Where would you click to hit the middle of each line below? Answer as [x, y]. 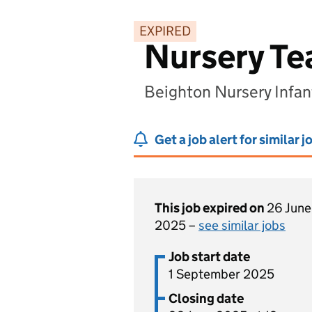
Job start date [209, 257]
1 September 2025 [221, 274]
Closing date [206, 298]
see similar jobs [242, 225]
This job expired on [211, 208]
